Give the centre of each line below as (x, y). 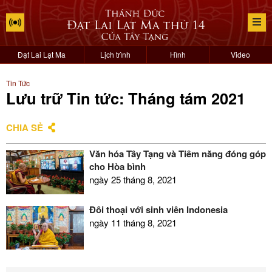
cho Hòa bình (117, 166)
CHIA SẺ (25, 127)
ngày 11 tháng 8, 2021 (133, 222)
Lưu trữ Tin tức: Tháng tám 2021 (126, 98)
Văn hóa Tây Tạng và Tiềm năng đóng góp (177, 154)
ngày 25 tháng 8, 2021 (133, 179)
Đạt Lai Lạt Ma (42, 54)
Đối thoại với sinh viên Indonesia (158, 209)
